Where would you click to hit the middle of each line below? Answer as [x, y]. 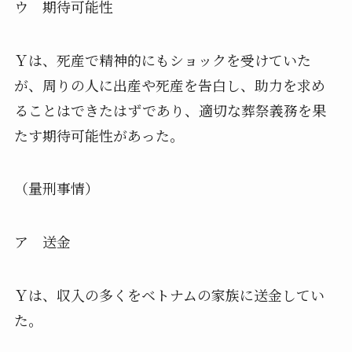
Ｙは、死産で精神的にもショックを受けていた [162, 59]
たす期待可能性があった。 [99, 135]
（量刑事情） [56, 188]
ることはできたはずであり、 [106, 110]
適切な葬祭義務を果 [262, 110]
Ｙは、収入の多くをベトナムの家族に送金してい [169, 295]
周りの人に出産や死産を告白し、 [148, 84]
